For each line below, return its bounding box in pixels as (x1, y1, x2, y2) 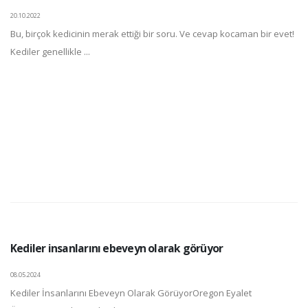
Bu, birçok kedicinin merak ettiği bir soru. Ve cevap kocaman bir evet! (10, 27, 294, 40)
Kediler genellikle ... (10, 45, 90, 58)
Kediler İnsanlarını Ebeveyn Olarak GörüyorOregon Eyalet (10, 286, 252, 299)
